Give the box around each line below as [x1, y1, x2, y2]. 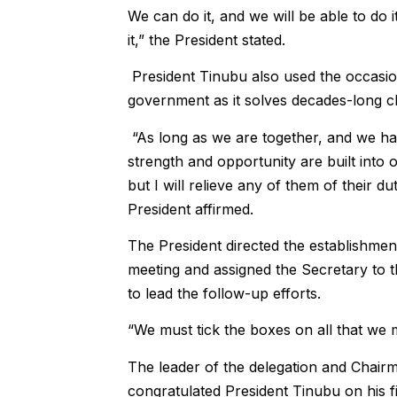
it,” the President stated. [127, 30, 285, 49]
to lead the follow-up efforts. [127, 284, 321, 302]
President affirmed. [127, 199, 253, 218]
